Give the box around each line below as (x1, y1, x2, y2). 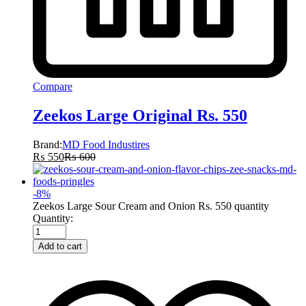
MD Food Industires (62, 139, 150, 150)
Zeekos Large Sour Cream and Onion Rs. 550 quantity (33, 200, 269, 212)
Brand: (33, 139, 62, 150)
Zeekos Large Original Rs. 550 (33, 107, 247, 125)
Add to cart (38, 241, 82, 251)
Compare (33, 81, 72, 93)
